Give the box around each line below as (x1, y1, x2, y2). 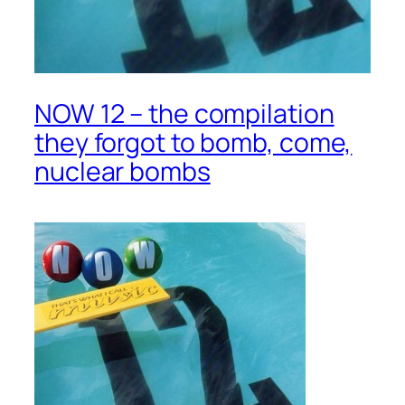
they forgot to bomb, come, (34, 125, 353, 161)
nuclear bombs (34, 154, 211, 190)
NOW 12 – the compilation (34, 96, 334, 132)
